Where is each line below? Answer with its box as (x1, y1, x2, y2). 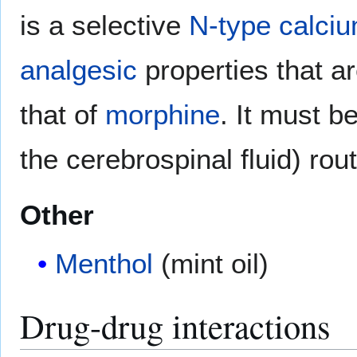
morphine (105, 99, 220, 131)
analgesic (20, 54, 137, 86)
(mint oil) (153, 247, 269, 279)
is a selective (20, 10, 189, 41)
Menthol (55, 247, 154, 279)
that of (20, 99, 105, 131)
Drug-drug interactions (20, 302, 331, 348)
